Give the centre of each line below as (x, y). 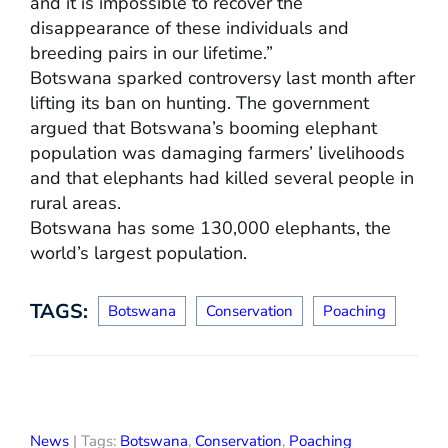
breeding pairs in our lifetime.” (151, 52)
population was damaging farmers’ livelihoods (217, 152)
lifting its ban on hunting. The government (199, 102)
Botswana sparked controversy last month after (222, 77)
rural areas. (75, 202)
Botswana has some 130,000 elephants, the (210, 227)
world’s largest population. (138, 252)
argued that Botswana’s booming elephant (203, 127)
